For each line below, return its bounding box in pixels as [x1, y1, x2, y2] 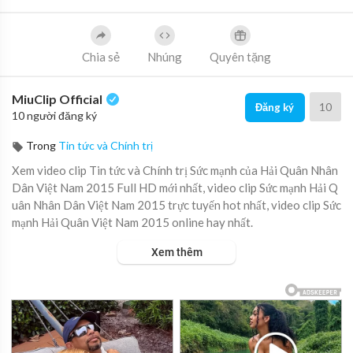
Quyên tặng [210, 49, 271, 64]
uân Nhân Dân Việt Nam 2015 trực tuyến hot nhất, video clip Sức [12, 198, 341, 212]
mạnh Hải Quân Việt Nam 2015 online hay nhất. [12, 215, 253, 229]
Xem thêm [150, 246, 203, 258]
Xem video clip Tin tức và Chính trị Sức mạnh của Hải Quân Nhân [12, 163, 338, 177]
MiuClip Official [12, 91, 105, 106]
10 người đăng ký [12, 109, 97, 122]
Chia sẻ [82, 49, 120, 64]
